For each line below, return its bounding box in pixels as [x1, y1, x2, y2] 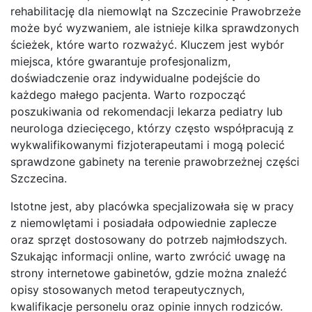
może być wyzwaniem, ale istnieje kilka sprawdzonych [10, 20, 299, 35]
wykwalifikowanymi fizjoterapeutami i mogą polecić [10, 137, 285, 152]
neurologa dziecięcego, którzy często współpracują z [10, 120, 294, 135]
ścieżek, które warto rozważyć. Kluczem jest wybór [10, 37, 284, 52]
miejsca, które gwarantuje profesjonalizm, [10, 54, 231, 68]
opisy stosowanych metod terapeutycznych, [10, 282, 244, 297]
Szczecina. [10, 171, 67, 185]
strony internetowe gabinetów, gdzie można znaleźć [10, 265, 287, 280]
